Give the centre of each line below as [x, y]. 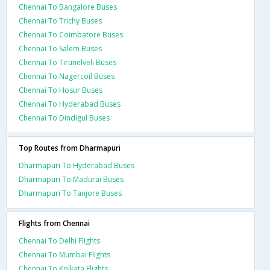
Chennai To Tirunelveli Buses [67, 62]
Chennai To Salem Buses [60, 48]
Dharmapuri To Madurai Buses [71, 179]
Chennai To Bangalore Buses [68, 7]
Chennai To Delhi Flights [59, 240]
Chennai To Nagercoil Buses [67, 76]
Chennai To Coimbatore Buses [71, 34]
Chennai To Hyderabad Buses [70, 104]
